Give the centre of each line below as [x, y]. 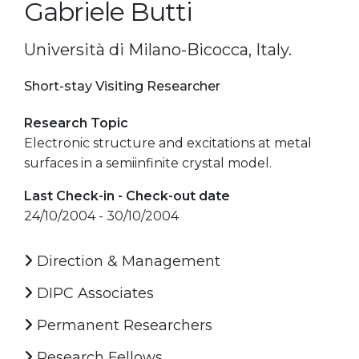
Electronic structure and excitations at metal [168, 143]
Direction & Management [127, 261]
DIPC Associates [93, 293]
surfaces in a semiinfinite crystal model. [148, 163]
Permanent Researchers [123, 325]
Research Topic [76, 123]
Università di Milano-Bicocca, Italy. [158, 49]
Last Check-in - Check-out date [127, 196]
